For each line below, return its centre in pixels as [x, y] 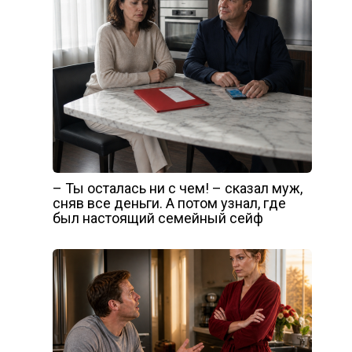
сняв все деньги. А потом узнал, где [169, 203]
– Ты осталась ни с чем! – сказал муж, [177, 189]
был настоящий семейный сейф [158, 218]
